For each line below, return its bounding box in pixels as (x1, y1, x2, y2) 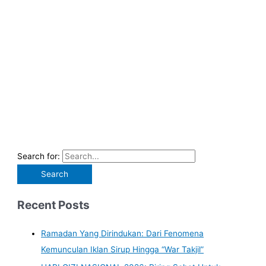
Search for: (17, 151, 61, 161)
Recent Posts (17, 197, 90, 212)
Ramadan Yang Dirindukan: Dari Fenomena (41, 228, 204, 238)
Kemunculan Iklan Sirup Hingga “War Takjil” (41, 244, 204, 254)
